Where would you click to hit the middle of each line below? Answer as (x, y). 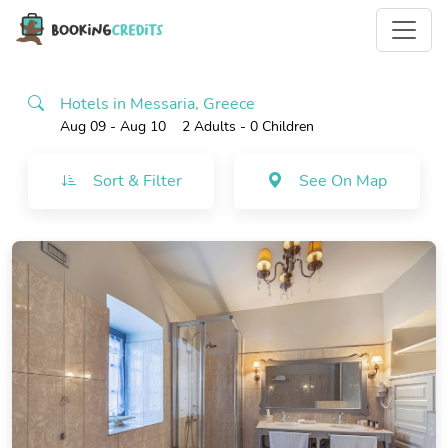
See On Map (343, 181)
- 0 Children (275, 126)
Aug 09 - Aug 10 (113, 126)
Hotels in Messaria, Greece (157, 104)
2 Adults (209, 126)
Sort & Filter (137, 181)
